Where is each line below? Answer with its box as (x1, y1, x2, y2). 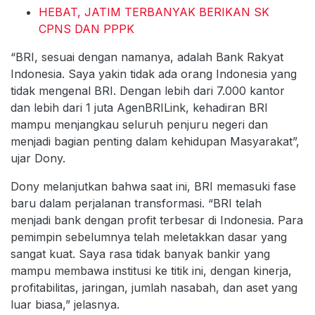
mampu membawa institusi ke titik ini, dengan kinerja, (11, 263, 292, 278)
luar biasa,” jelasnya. (11, 297, 120, 311)
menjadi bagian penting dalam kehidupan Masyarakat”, (11, 134, 300, 148)
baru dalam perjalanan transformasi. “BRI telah (11, 195, 262, 210)
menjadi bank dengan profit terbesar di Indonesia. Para (11, 212, 303, 227)
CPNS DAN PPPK (39, 21, 134, 36)
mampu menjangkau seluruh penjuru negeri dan (11, 117, 268, 131)
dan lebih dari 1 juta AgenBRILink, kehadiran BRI (11, 100, 268, 115)
